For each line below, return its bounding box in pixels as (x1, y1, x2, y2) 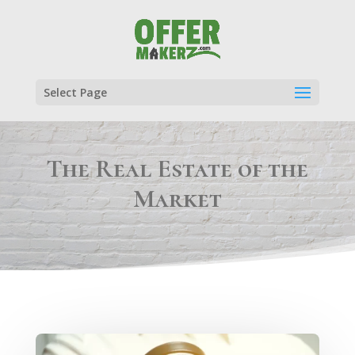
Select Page (43, 85, 107, 100)
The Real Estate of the (46, 153, 309, 184)
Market (132, 183, 222, 214)
